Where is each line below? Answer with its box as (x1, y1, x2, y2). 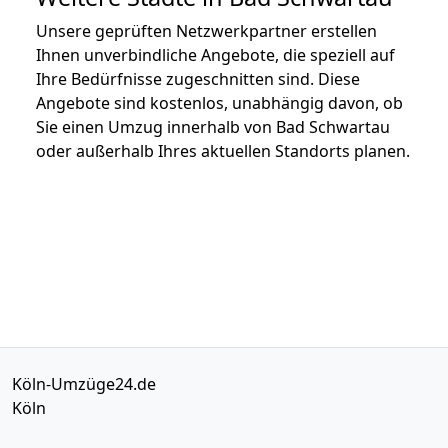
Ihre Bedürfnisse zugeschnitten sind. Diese (36, 67, 360, 90)
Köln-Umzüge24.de (12, 372, 156, 395)
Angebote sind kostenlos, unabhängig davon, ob (36, 91, 403, 114)
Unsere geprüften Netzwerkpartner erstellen (36, 19, 377, 42)
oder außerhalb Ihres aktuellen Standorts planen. (36, 139, 410, 162)
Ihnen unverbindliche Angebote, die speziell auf (36, 43, 395, 66)
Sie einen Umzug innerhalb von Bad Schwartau (36, 115, 390, 138)
